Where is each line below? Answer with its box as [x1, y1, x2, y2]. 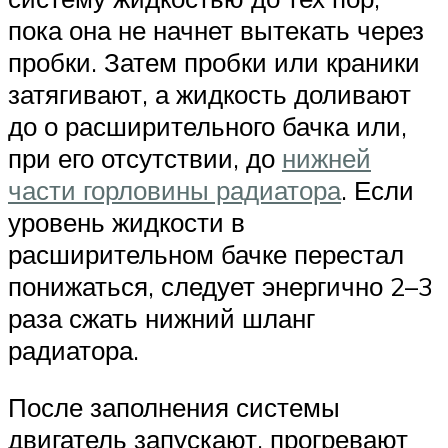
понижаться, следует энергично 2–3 [8, 269, 433, 302]
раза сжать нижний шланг [8, 301, 315, 334]
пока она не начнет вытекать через [8, 13, 424, 46]
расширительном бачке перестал [8, 237, 404, 270]
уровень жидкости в [8, 205, 245, 238]
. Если [341, 173, 414, 206]
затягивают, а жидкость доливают [8, 77, 411, 110]
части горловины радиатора [8, 173, 341, 206]
